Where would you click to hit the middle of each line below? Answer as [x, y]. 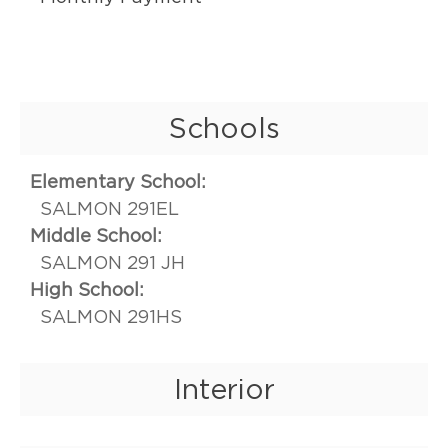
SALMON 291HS [111, 316]
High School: [87, 289]
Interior [224, 388]
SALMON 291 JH [112, 262]
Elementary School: [118, 181]
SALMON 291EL [109, 208]
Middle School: [96, 235]
